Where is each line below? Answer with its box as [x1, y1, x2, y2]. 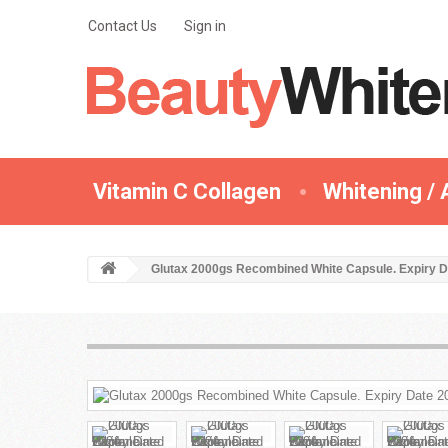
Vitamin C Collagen [93, 179, 281, 204]
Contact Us [88, 18, 157, 34]
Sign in [184, 18, 226, 34]
